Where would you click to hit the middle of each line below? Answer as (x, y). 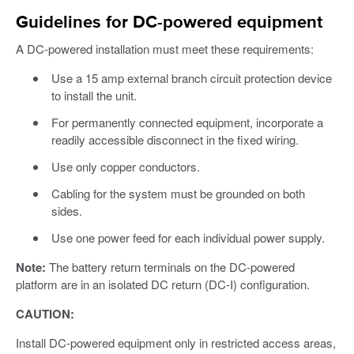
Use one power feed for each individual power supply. (188, 238)
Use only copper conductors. (125, 167)
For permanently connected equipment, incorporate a (187, 122)
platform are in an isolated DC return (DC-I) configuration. (163, 284)
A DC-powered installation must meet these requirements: (165, 49)
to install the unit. (94, 96)
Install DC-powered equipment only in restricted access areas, (176, 343)
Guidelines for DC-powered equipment (169, 23)
